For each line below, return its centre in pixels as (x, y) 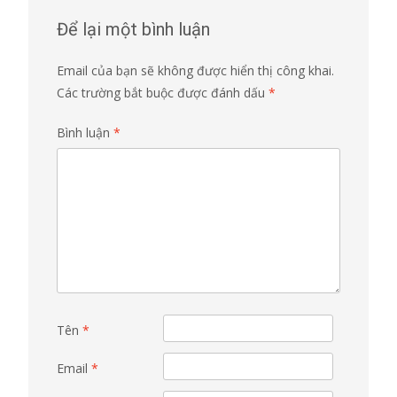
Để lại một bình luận (133, 29)
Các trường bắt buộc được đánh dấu (163, 92)
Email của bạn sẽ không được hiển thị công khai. (195, 70)
